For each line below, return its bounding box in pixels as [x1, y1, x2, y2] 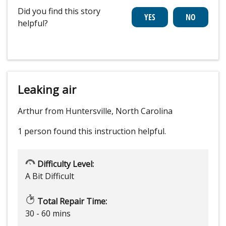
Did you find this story [18, 6, 100, 17]
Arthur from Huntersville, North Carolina [18, 105, 173, 117]
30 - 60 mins [25, 208, 71, 219]
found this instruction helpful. [53, 126, 166, 137]
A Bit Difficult [25, 171, 74, 182]
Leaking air [18, 82, 76, 97]
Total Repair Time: [35, 196, 107, 207]
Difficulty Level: [35, 158, 94, 170]
